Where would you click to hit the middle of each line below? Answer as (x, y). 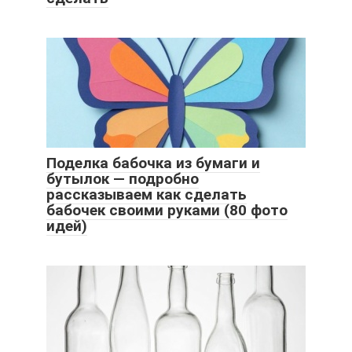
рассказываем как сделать (147, 195)
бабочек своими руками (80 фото (167, 211)
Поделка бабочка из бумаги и (153, 163)
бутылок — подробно (123, 179)
